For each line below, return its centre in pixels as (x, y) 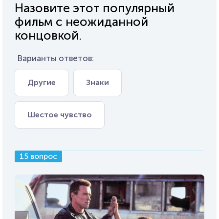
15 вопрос (38, 156)
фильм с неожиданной (81, 22)
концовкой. (48, 35)
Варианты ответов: (55, 58)
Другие (42, 82)
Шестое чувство (60, 114)
